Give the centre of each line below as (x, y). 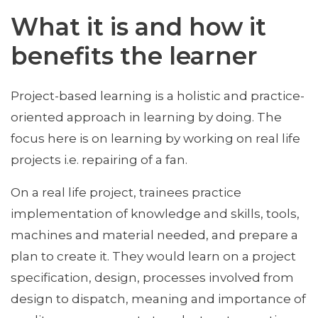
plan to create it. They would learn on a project (153, 256)
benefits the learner (134, 56)
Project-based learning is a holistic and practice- (158, 95)
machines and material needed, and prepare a (154, 234)
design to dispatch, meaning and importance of (158, 298)
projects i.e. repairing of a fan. (99, 159)
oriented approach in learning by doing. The (146, 116)
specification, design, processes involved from (152, 277)
